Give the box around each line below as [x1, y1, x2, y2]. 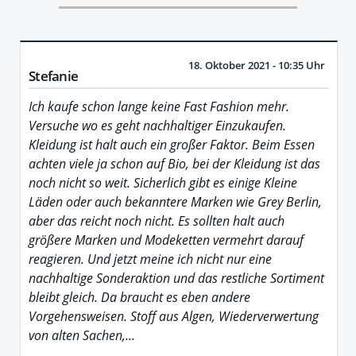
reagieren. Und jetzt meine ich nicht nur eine [29, 250, 272, 268]
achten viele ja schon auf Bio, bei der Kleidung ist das [29, 154, 320, 172]
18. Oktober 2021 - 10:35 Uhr [188, 57, 325, 72]
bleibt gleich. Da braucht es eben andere [29, 288, 250, 306]
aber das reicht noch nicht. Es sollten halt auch [29, 211, 284, 230]
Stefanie [29, 66, 78, 85]
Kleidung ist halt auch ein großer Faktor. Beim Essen [29, 135, 315, 153]
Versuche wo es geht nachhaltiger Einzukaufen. [29, 116, 286, 134]
